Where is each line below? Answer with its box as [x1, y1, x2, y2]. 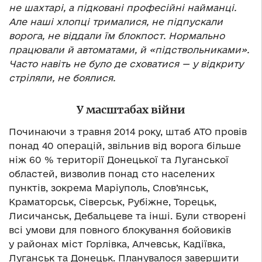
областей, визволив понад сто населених [9, 168, 215, 180]
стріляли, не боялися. [9, 73, 115, 84]
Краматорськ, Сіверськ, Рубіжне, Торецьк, [9, 196, 216, 208]
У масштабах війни [76, 103, 185, 117]
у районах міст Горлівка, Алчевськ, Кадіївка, [9, 239, 225, 250]
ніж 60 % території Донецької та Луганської [9, 154, 229, 166]
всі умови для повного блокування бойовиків [9, 225, 231, 236]
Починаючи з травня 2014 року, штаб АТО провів [9, 126, 247, 137]
